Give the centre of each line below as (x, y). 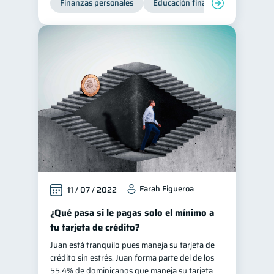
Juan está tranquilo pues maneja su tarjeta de (132, 245)
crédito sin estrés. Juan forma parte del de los (132, 258)
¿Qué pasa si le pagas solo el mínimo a (132, 213)
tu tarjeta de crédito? (95, 228)
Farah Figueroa (167, 189)
